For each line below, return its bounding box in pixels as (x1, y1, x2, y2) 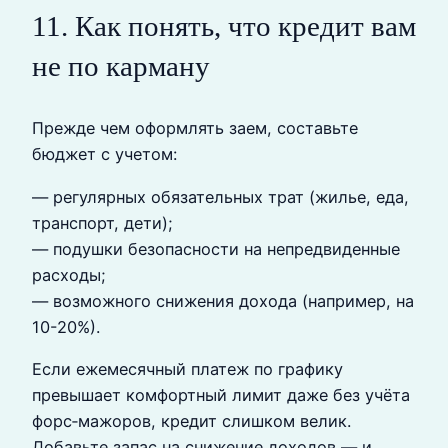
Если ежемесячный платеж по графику (32, 358, 343, 379)
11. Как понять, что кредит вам (32, 10, 416, 43)
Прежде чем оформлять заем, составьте (32, 118, 358, 139)
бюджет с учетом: (32, 144, 177, 165)
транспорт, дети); (32, 212, 173, 233)
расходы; (32, 264, 106, 285)
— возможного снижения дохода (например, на (32, 290, 414, 311)
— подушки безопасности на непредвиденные (32, 238, 400, 259)
